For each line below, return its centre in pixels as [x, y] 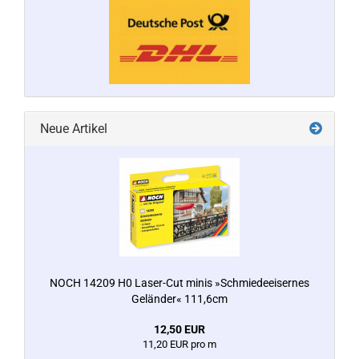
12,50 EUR [179, 329]
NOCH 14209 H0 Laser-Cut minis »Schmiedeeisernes [179, 283]
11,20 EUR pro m [179, 344]
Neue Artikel [72, 129]
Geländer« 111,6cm [179, 299]
